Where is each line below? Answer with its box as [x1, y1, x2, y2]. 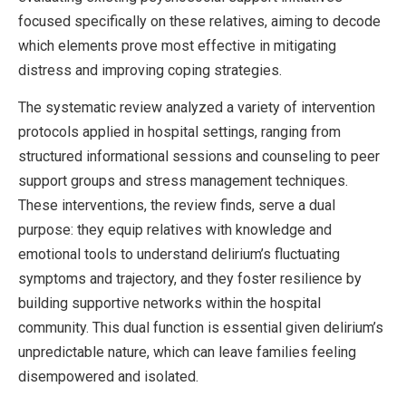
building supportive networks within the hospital [18, 295, 321, 313]
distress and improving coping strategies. [18, 61, 282, 79]
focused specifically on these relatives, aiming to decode [18, 12, 381, 30]
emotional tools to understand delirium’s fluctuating [18, 246, 340, 264]
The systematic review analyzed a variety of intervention [18, 99, 375, 117]
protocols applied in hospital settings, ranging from [18, 123, 341, 141]
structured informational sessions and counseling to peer [18, 148, 380, 166]
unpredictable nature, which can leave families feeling [18, 343, 356, 362]
